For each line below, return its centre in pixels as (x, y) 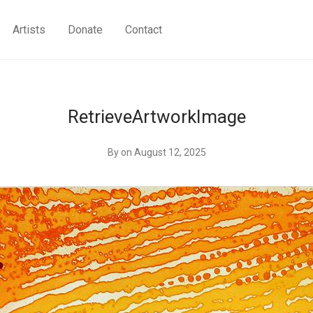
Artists (29, 30)
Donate (86, 30)
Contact (144, 30)
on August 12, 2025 (163, 152)
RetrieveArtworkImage (156, 117)
